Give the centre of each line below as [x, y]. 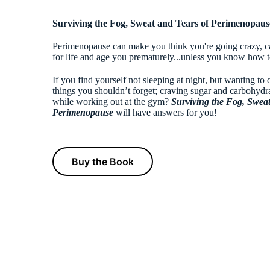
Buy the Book [103, 162]
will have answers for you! [165, 112]
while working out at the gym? [112, 102]
